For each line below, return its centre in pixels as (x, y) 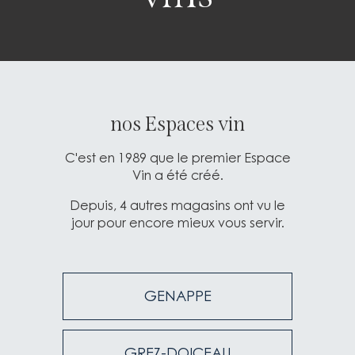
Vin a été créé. (177, 175)
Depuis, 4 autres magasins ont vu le (177, 205)
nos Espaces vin (177, 124)
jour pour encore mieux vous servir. (177, 223)
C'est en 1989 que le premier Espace (177, 158)
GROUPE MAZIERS (177, 319)
